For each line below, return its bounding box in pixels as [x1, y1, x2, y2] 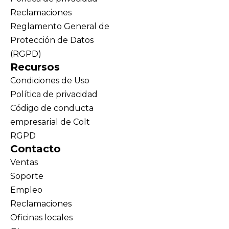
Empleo [10, 185, 42, 195]
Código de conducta [10, 103, 94, 113]
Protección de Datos [10, 35, 94, 45]
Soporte [10, 171, 43, 181]
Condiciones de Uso [10, 75, 89, 85]
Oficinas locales [10, 212, 73, 222]
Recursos [10, 60, 60, 73]
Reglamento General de [10, 21, 109, 31]
